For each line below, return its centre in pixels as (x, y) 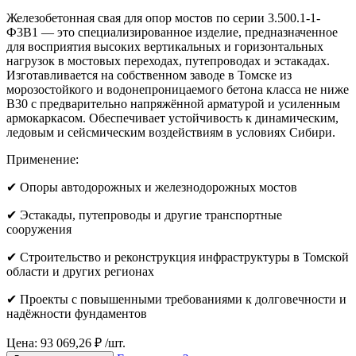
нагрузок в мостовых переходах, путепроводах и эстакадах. (168, 60)
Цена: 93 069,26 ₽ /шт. (66, 342)
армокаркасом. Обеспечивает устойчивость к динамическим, (172, 118)
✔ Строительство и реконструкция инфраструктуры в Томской (178, 257)
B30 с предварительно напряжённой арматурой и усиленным (173, 103)
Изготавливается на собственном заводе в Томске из (149, 75)
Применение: (43, 159)
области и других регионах (80, 271)
